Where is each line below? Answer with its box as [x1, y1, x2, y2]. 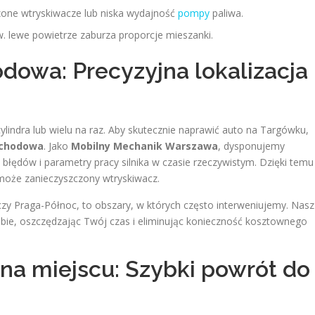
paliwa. [210, 6, 243, 20]
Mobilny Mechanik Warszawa [71, 139, 218, 153]
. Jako [44, 139, 71, 153]
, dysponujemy [218, 139, 285, 153]
